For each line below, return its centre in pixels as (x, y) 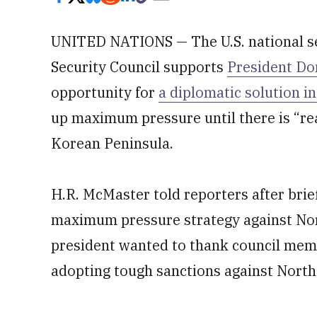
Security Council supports (139, 67)
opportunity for (105, 92)
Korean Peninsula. (112, 143)
